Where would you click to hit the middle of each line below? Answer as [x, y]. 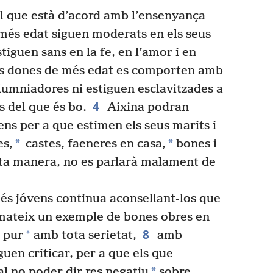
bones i [195, 144]
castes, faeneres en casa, [94, 144]
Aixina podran [146, 107]
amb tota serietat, [83, 235]
